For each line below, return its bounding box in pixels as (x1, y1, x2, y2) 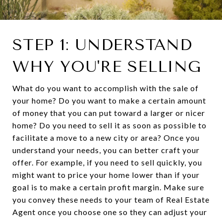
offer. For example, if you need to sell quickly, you (12, 157, 202, 167)
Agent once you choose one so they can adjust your (12, 207, 207, 217)
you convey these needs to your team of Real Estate (12, 194, 210, 204)
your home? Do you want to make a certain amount (12, 95, 206, 105)
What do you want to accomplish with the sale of (12, 83, 199, 93)
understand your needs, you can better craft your (12, 145, 200, 155)
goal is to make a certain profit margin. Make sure (12, 182, 204, 192)
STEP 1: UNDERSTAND (12, 35, 192, 54)
